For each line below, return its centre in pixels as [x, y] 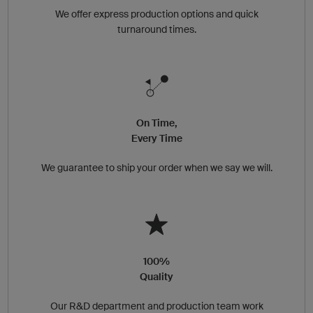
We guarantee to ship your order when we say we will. [156, 167]
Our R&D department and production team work [156, 306]
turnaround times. [156, 29]
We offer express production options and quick [156, 14]
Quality [156, 276]
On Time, [156, 123]
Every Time [156, 138]
